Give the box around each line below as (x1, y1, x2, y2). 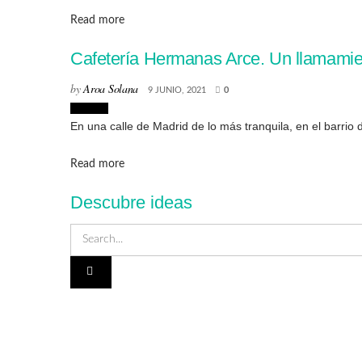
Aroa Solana (83, 81, 139, 97)
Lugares (70, 103, 108, 115)
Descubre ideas (70, 192, 192, 213)
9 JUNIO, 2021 (148, 86, 207, 95)
